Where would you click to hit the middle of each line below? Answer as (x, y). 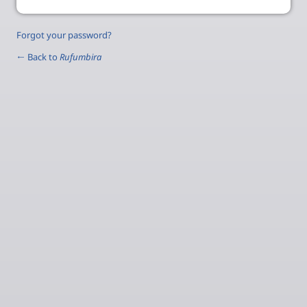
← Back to (38, 57)
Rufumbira (81, 57)
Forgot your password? (64, 35)
